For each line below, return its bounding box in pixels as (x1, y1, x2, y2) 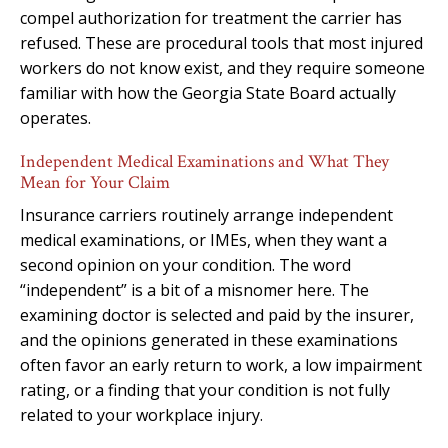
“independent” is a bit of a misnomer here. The (20, 278, 369, 301)
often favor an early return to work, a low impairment (20, 353, 422, 376)
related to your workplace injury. (20, 403, 263, 426)
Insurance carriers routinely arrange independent (20, 203, 393, 226)
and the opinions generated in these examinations (20, 328, 398, 351)
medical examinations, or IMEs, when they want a (20, 228, 387, 251)
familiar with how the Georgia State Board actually (20, 81, 396, 104)
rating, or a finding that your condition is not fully (20, 378, 390, 401)
